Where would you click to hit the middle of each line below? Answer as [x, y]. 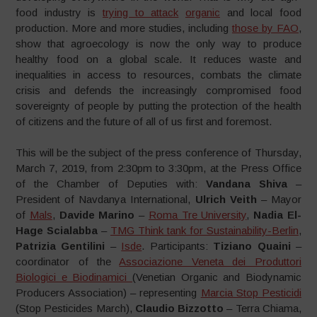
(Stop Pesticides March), [75, 308]
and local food [260, 12]
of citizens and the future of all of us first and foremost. [144, 121]
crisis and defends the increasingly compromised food [158, 90]
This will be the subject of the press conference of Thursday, [158, 152]
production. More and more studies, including [124, 28]
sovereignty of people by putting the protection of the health [158, 105]
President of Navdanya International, [105, 199]
